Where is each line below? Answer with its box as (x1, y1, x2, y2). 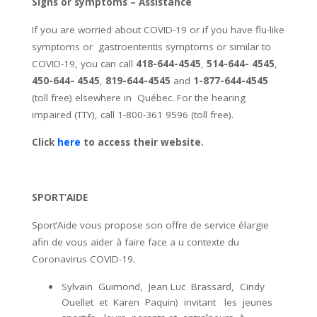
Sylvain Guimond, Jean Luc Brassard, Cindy (62, 279, 267, 293)
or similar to (217, 40, 271, 53)
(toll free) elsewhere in (32, 91, 132, 104)
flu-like (255, 23, 284, 36)
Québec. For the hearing (137, 91, 248, 104)
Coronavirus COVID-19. (32, 252, 138, 265)
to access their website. (81, 135, 207, 149)
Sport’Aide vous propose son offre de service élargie (32, 218, 269, 231)
